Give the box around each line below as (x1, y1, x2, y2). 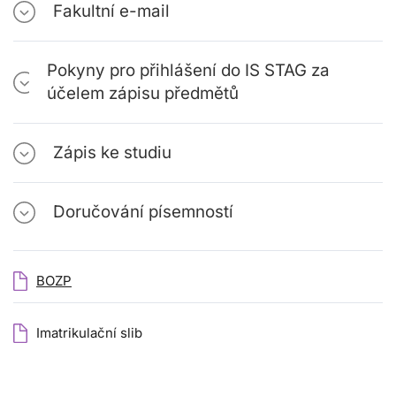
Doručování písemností (53, 202, 233, 222)
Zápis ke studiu (53, 142, 171, 163)
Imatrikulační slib (36, 324, 142, 341)
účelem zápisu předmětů (46, 83, 239, 103)
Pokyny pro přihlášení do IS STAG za (46, 60, 330, 80)
